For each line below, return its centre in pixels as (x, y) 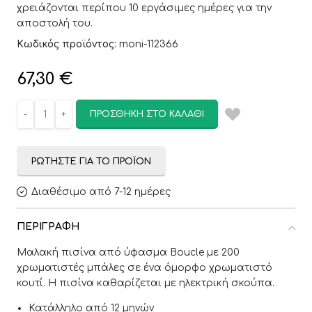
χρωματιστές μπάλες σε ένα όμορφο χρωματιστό (145, 268)
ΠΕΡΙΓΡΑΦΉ (48, 227)
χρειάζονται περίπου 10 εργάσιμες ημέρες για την (144, 8)
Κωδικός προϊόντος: (68, 44)
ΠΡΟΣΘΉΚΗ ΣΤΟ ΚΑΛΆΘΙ (147, 114)
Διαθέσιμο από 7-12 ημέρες (101, 192)
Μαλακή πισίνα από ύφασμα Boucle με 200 (128, 252)
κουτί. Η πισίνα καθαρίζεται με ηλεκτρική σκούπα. (146, 283)
